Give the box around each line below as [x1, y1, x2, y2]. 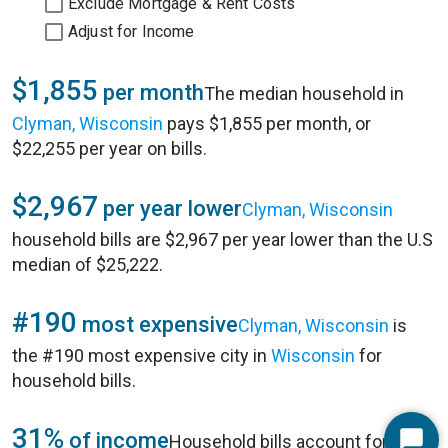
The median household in [204, 83, 404, 104]
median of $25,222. [12, 254, 163, 275]
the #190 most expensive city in [12, 345, 271, 366]
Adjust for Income [68, 22, 195, 41]
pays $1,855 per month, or [163, 113, 371, 134]
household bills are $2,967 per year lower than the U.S [12, 229, 433, 250]
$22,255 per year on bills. [12, 138, 207, 159]
